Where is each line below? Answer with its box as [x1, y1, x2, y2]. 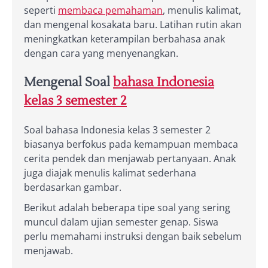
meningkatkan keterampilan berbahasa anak [24, 32, 225, 45]
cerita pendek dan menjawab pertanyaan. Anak [24, 151, 236, 165]
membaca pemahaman [58, 3, 163, 17]
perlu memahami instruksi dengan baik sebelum [24, 229, 242, 243]
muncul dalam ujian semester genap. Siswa [24, 215, 218, 229]
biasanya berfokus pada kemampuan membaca [24, 137, 238, 151]
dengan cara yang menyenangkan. [24, 46, 178, 60]
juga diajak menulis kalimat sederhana [24, 166, 196, 179]
